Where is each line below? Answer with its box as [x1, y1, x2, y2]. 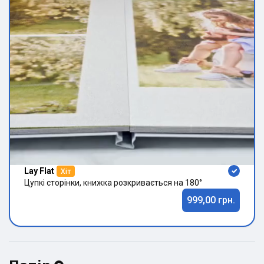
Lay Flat [24, 166, 54, 176]
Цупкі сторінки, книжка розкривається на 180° [24, 177, 202, 187]
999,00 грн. [187, 194, 235, 206]
